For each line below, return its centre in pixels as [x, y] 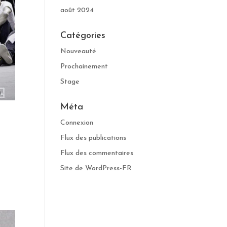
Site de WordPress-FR [96, 168]
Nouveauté [79, 51]
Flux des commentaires [97, 153]
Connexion [77, 123]
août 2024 [77, 10]
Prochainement [84, 67]
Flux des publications [93, 138]
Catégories [83, 36]
